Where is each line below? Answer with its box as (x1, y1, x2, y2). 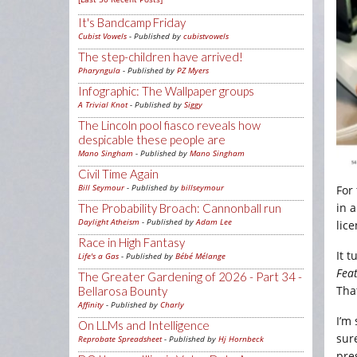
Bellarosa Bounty (78, 284, 167, 298)
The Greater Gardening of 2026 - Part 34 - (78, 269, 302, 284)
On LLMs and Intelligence (78, 318, 210, 332)
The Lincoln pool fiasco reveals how (78, 118, 261, 132)
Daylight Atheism (78, 216, 139, 227)
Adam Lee (196, 216, 232, 227)
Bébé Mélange (175, 250, 226, 261)
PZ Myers (177, 65, 209, 76)
